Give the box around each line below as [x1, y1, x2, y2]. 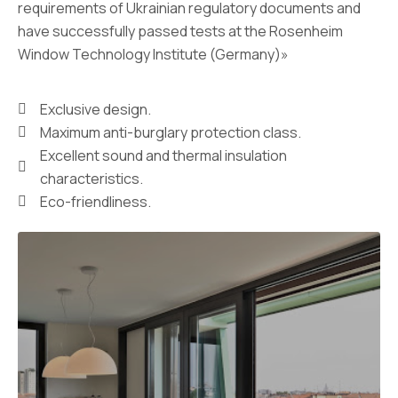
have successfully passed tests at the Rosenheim [18, 21, 343, 42]
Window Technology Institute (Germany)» [18, 44, 289, 65]
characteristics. [40, 169, 143, 189]
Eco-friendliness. [40, 192, 151, 212]
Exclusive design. [40, 99, 151, 120]
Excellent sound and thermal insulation [40, 146, 287, 166]
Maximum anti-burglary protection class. [40, 123, 301, 143]
